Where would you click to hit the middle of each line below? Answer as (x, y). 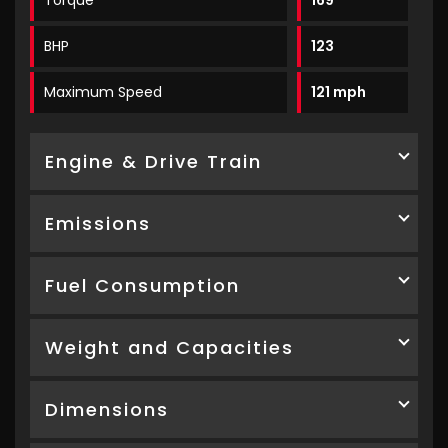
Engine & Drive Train (153, 162)
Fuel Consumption (142, 286)
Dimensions (107, 410)
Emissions (98, 224)
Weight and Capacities (169, 348)
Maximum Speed (103, 92)
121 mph (339, 92)
